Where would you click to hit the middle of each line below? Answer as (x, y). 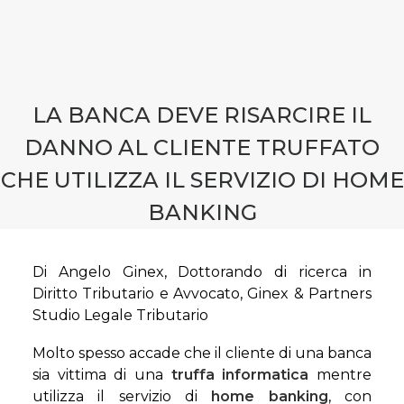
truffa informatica (240, 375)
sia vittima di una (102, 375)
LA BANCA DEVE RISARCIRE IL (202, 115)
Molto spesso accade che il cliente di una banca (202, 353)
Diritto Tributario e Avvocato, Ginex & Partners (202, 294)
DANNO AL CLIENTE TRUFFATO (202, 147)
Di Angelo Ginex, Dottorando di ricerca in (202, 272)
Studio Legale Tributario (120, 315)
